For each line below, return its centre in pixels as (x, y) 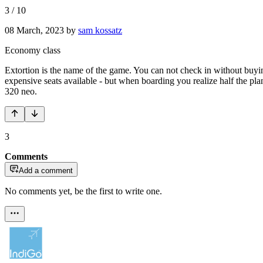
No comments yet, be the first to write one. (83, 191)
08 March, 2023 (34, 30)
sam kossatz (100, 30)
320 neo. (21, 91)
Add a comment (46, 170)
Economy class (33, 50)
